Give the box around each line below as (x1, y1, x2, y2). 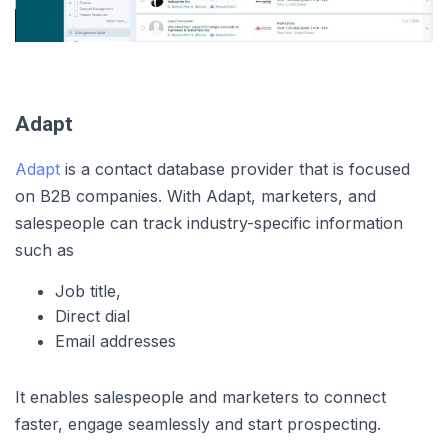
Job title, (55, 281, 121, 302)
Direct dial (55, 306, 130, 327)
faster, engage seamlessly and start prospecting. (15, 414, 381, 435)
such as (15, 240, 74, 261)
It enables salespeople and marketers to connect (15, 387, 386, 408)
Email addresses (55, 331, 176, 352)
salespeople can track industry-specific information (15, 213, 403, 234)
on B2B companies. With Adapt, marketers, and (15, 186, 376, 207)
